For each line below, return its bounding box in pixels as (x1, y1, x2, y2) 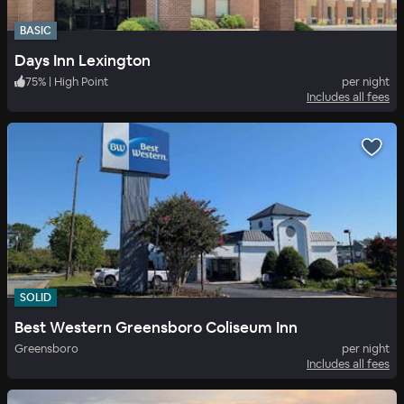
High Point (54, 73, 108, 89)
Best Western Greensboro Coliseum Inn (14, 317, 298, 337)
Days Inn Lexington (14, 50, 151, 70)
